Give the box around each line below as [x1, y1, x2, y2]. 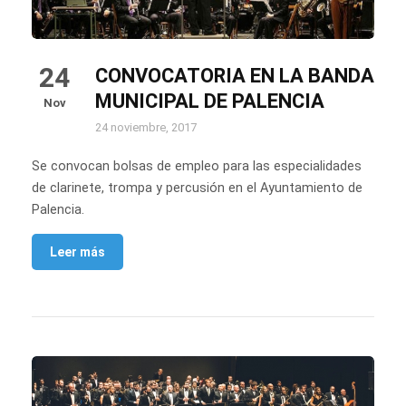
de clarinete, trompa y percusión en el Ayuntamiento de [32, 180, 362, 197]
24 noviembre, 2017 [95, 121, 197, 135]
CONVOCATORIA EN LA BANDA [95, 64, 374, 88]
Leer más [50, 245, 105, 260]
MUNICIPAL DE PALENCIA [95, 90, 324, 113]
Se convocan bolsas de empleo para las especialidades [32, 159, 362, 175]
